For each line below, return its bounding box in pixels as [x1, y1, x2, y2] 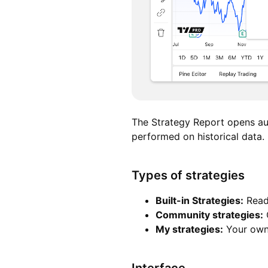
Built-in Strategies [156, 194, 240, 207]
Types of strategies [132, 168, 245, 183]
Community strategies [156, 209, 260, 221]
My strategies [156, 223, 220, 236]
